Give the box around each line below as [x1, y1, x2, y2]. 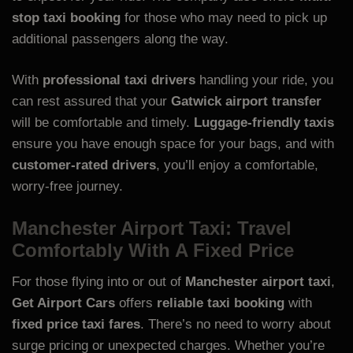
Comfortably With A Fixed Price [12, 239, 294, 261]
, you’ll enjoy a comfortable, [156, 158, 318, 173]
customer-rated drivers [12, 158, 156, 173]
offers [115, 295, 157, 310]
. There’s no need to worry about [140, 316, 331, 332]
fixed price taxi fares [12, 316, 140, 332]
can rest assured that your [12, 94, 171, 110]
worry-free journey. [12, 179, 123, 195]
